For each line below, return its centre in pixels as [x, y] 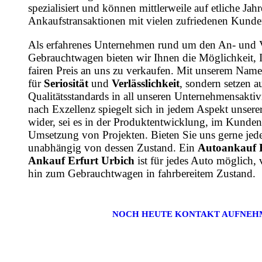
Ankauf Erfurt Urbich [81, 161]
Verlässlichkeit [146, 84]
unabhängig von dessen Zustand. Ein [113, 148]
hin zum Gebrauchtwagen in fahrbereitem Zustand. [142, 174]
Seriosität [66, 84]
